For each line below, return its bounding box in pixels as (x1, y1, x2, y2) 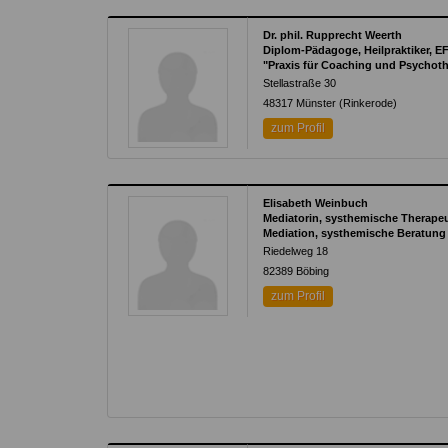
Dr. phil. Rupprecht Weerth (263, 29, 403, 41)
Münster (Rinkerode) (296, 97, 398, 109)
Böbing (296, 265, 330, 277)
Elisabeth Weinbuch (263, 197, 369, 209)
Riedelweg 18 (263, 245, 329, 257)
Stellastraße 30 (263, 77, 337, 89)
